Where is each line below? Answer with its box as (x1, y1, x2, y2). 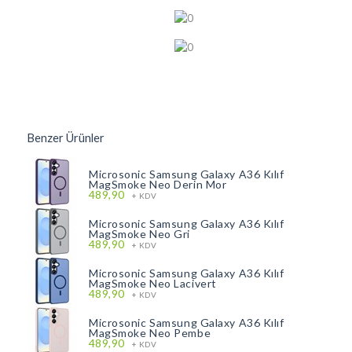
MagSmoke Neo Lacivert (89, 277, 217, 291)
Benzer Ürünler (27, 131, 104, 145)
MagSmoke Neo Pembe (89, 326, 211, 340)
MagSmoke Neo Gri (89, 227, 190, 241)
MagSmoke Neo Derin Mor (89, 178, 227, 192)
